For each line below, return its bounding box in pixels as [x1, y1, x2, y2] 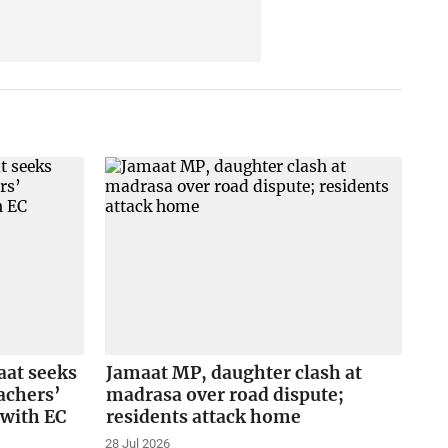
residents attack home [105, 405, 301, 428]
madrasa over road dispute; [105, 383, 344, 406]
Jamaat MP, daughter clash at [105, 361, 362, 384]
